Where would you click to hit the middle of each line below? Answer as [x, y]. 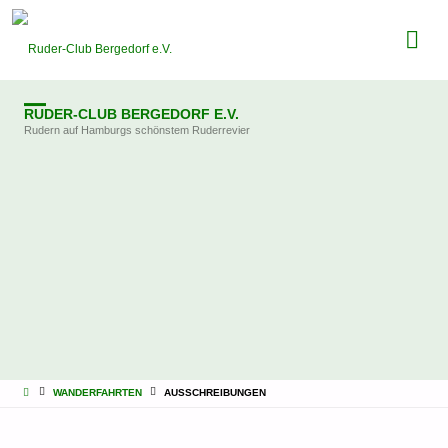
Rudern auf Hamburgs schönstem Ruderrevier [137, 129]
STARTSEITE [63, 392]
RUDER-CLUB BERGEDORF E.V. [131, 113]
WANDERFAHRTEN [97, 393]
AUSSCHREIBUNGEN [215, 393]
